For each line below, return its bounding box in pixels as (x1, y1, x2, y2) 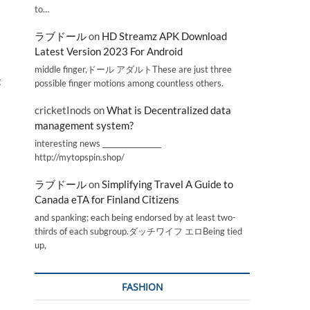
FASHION (121, 280, 163, 293)
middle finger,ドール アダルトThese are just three (35, 63, 232, 75)
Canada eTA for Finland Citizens (35, 193, 179, 206)
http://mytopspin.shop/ (35, 151, 125, 163)
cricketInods (35, 104, 91, 117)
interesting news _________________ (35, 137, 161, 149)
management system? (35, 119, 134, 132)
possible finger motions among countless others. (35, 77, 224, 89)
